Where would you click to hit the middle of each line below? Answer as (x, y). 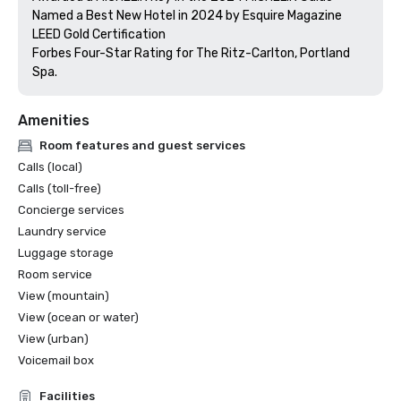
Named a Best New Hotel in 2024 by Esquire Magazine (187, 16)
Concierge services (71, 210)
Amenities (54, 120)
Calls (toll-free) (60, 188)
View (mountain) (64, 296)
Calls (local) (50, 167)
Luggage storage (66, 253)
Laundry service (62, 231)
